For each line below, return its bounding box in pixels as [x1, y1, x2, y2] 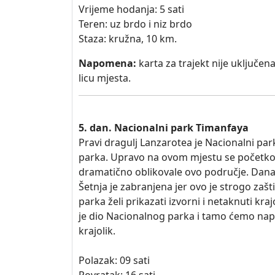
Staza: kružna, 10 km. [79, 32, 177, 45]
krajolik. [79, 224, 115, 238]
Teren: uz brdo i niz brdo [79, 17, 192, 31]
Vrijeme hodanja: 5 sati [79, 2, 184, 16]
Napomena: [79, 56, 136, 70]
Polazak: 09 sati [79, 254, 150, 267]
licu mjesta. [79, 71, 131, 85]
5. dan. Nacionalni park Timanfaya [79, 121, 249, 134]
